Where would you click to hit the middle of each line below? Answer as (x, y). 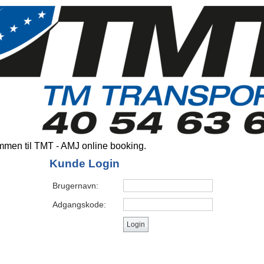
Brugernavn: (75, 186)
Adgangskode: (79, 204)
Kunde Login (85, 164)
